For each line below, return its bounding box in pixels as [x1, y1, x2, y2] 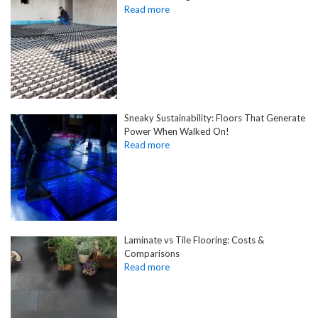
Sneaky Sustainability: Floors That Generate [124, 111, 305, 124]
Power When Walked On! [124, 125, 229, 137]
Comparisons [124, 247, 180, 259]
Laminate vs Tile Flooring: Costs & [124, 234, 264, 246]
